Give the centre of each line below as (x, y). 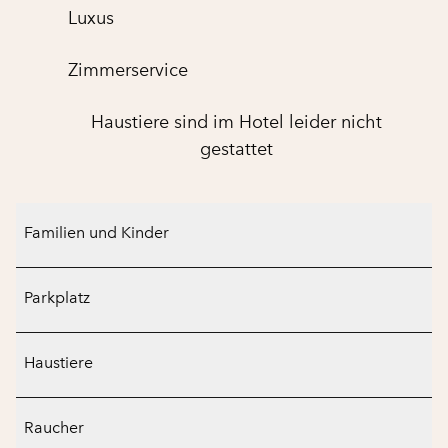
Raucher (54, 427)
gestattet (237, 149)
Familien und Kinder (96, 232)
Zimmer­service (128, 70)
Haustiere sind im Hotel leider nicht (237, 122)
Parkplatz (57, 297)
